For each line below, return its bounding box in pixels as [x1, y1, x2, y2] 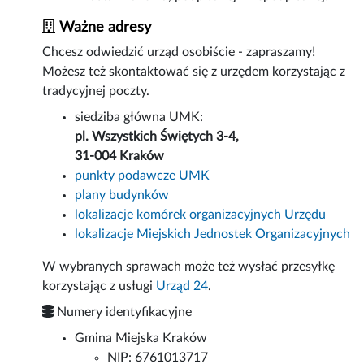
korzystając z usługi [42, 279, 157, 293]
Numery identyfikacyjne [54, 305, 193, 319]
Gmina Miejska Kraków [75, 331, 208, 345]
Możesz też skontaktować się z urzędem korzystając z [42, 65, 346, 79]
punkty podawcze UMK [75, 169, 210, 183]
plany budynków [75, 188, 170, 202]
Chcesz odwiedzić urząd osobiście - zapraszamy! [42, 45, 316, 59]
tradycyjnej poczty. [42, 84, 150, 98]
